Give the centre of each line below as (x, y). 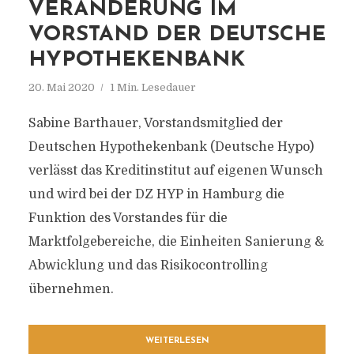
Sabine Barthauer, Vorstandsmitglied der (155, 123)
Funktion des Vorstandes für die (128, 218)
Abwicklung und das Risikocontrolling (148, 265)
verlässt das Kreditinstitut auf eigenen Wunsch (175, 171)
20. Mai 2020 (61, 87)
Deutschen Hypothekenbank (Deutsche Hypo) (171, 147)
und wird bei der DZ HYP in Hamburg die (156, 194)
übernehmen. (71, 289)
